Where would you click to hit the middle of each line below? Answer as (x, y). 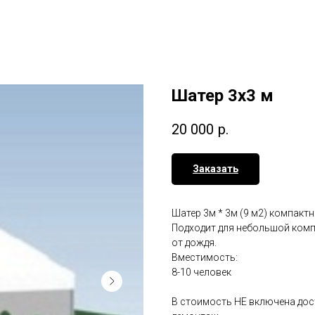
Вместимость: (205, 258)
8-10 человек (201, 272)
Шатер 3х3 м (223, 96)
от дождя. (194, 243)
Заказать (216, 169)
